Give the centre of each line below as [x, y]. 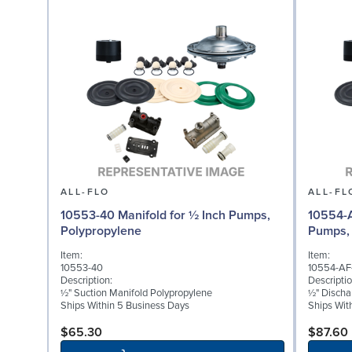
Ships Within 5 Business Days [125, 306]
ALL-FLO [85, 192]
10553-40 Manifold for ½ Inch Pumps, [165, 215]
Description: [86, 281]
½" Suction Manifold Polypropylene [136, 293]
